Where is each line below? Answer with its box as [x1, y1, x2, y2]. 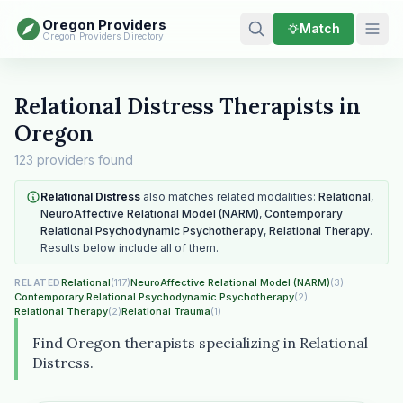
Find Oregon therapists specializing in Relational [32, 334, 368, 352]
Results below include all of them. [40, 241, 219, 255]
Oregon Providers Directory [42, 30, 165, 41]
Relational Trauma [121, 305, 210, 318]
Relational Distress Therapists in [14, 93, 361, 121]
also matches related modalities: [140, 190, 318, 203]
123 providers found [14, 152, 133, 167]
